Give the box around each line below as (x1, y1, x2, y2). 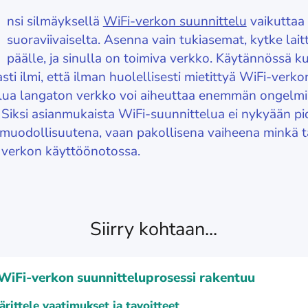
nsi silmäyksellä (6, 12, 103, 30)
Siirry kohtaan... (90, 217, 218, 242)
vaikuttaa (246, 12, 305, 30)
